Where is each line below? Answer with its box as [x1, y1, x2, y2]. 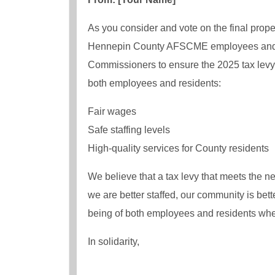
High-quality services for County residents [88, 143, 269, 154]
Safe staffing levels [88, 125, 170, 136]
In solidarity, [88, 236, 139, 247]
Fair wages [88, 106, 136, 117]
